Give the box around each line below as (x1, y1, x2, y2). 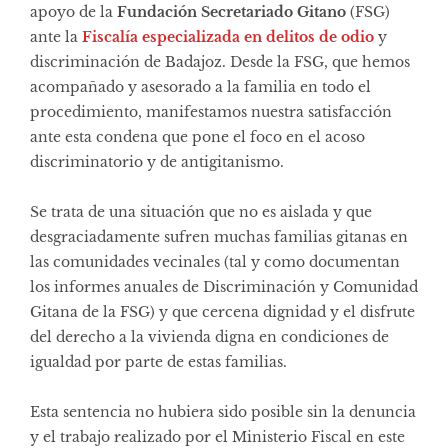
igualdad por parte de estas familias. (30, 352, 287, 371)
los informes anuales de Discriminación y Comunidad (30, 277, 418, 296)
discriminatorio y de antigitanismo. (30, 152, 284, 171)
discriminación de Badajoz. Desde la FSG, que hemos (30, 52, 410, 71)
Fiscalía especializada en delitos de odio (82, 27, 374, 46)
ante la (30, 27, 82, 46)
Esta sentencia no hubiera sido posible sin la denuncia (30, 402, 416, 421)
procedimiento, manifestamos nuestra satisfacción (30, 102, 392, 121)
